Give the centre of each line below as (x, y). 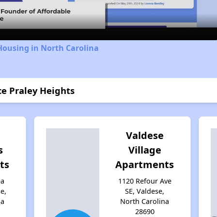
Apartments (145, 164)
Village (145, 150)
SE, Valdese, (145, 191)
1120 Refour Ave (145, 181)
